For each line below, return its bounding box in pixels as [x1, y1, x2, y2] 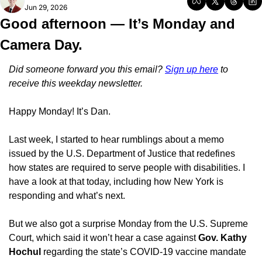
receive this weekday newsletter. [9, 78, 143, 88]
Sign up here [165, 64, 218, 74]
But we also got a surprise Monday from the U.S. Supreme [9, 219, 248, 229]
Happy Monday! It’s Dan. [9, 106, 111, 116]
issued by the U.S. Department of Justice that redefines [9, 149, 235, 158]
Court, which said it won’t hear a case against [9, 233, 198, 243]
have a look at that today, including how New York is [9, 177, 223, 187]
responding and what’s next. [9, 191, 125, 201]
